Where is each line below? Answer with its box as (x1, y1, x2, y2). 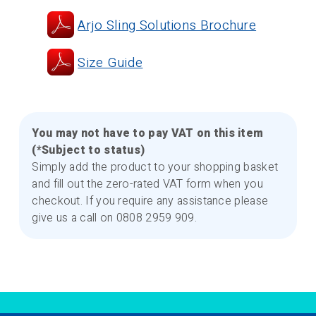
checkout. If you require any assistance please (32, 193, 269, 210)
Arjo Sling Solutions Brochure (78, 16, 257, 36)
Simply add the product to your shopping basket (32, 159, 279, 176)
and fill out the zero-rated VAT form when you (32, 176, 263, 193)
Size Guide (78, 53, 143, 73)
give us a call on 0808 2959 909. (32, 209, 197, 227)
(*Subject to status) (32, 142, 145, 159)
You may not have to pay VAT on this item (32, 125, 264, 142)
